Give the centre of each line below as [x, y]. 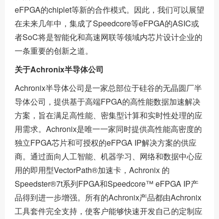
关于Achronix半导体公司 [59, 69]
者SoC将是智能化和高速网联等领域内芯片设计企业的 [109, 37]
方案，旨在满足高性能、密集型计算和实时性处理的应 [109, 115]
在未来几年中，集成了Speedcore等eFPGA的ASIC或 [107, 23]
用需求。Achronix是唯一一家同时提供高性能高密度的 [108, 129]
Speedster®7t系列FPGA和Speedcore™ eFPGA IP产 [107, 184]
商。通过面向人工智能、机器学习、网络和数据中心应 [109, 156]
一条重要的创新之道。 [54, 51]
